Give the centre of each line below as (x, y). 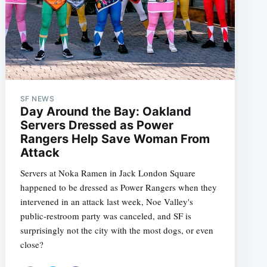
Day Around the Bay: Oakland (105, 112)
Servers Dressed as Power (97, 125)
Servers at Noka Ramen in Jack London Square (108, 173)
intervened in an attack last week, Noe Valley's (106, 202)
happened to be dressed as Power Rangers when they (118, 187)
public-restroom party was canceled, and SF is (105, 216)
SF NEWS (37, 99)
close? (32, 245)
